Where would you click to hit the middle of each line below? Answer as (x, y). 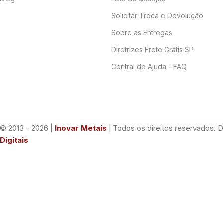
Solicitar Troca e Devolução (157, 15)
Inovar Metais (81, 128)
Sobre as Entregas (142, 32)
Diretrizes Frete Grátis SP (153, 49)
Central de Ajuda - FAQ (149, 66)
